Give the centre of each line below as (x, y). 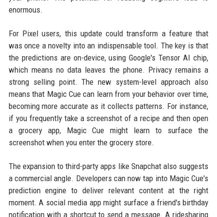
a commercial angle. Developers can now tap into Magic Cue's (108, 178)
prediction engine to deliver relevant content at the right (108, 190)
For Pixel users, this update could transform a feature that (108, 33)
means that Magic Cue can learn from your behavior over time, (108, 94)
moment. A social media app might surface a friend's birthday (108, 202)
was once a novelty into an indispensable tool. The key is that (108, 45)
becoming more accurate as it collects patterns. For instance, (108, 106)
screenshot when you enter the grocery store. (81, 142)
